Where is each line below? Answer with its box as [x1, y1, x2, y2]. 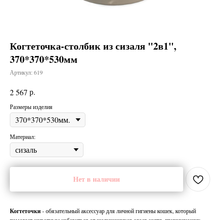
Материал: [10, 133, 35, 141]
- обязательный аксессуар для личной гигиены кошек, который [41, 207, 196, 215]
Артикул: [10, 68, 34, 76]
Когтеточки [10, 207, 41, 216]
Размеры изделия [10, 103, 53, 111]
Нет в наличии [73, 174, 120, 185]
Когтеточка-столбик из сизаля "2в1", [10, 39, 176, 53]
